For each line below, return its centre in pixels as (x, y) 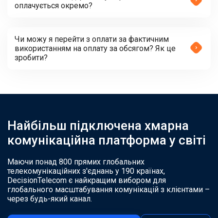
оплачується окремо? (54, 6)
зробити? (31, 58)
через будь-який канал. (50, 199)
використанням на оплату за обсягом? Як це (95, 48)
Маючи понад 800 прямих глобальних (76, 162)
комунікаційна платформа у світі (107, 140)
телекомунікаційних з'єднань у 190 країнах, (86, 171)
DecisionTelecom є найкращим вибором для (87, 180)
